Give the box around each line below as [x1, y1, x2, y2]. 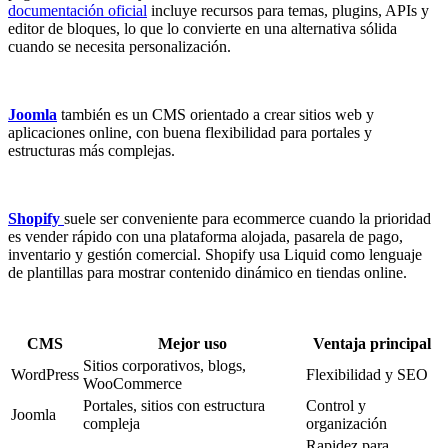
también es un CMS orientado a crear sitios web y [57, 105, 374, 123]
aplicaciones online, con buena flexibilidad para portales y [8, 123, 372, 141]
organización [306, 414, 387, 432]
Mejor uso [158, 334, 227, 352]
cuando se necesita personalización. [8, 37, 231, 55]
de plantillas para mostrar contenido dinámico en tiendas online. [8, 263, 407, 281]
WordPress [11, 365, 79, 383]
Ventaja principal [312, 334, 431, 352]
